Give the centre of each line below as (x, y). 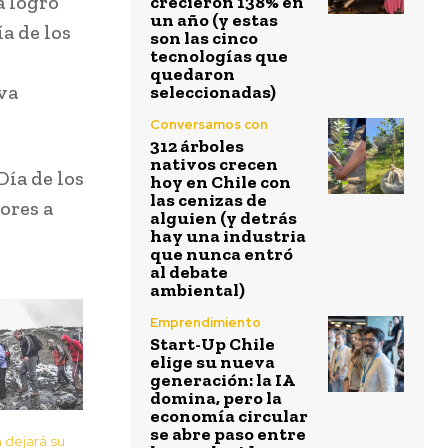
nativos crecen (214, 164)
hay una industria (228, 236)
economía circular (229, 416)
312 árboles (197, 146)
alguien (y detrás (223, 218)
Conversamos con (209, 125)
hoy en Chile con (220, 182)
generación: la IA (222, 380)
